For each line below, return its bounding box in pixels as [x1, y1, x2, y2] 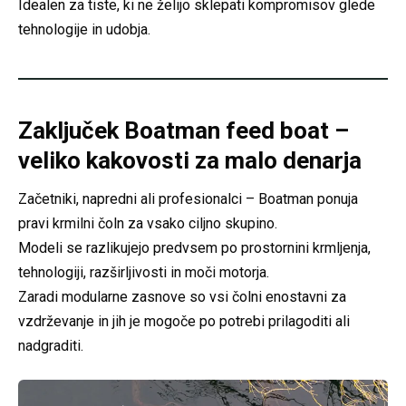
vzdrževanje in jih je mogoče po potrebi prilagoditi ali [18, 312, 350, 330]
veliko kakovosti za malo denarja [18, 146, 362, 174]
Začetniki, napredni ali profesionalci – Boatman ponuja [18, 189, 358, 208]
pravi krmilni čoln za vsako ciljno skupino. [18, 214, 277, 232]
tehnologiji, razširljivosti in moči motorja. [18, 263, 269, 281]
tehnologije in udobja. [18, 20, 150, 38]
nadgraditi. [18, 336, 83, 354]
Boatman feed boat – [119, 116, 349, 144]
